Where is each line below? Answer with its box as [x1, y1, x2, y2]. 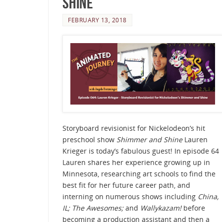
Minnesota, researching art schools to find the [62, 169, 216, 179]
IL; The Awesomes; [62, 203, 123, 213]
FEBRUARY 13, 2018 [68, 16, 127, 24]
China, [198, 192, 219, 202]
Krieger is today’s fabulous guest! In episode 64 [62, 146, 219, 156]
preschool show [62, 135, 116, 145]
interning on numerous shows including [62, 192, 198, 202]
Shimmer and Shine [116, 135, 182, 145]
